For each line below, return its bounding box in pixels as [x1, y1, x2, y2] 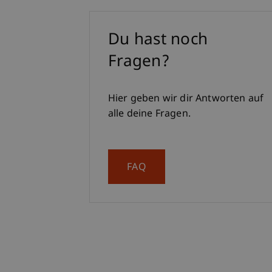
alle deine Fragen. [108, 108, 191, 121]
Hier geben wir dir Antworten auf [108, 93, 264, 106]
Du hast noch [108, 30, 208, 52]
